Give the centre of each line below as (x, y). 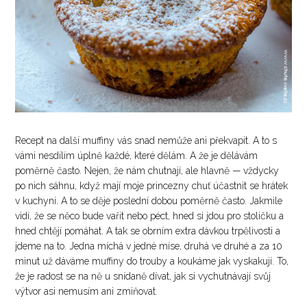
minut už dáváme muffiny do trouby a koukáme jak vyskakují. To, (152, 261)
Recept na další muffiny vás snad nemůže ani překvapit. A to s (146, 141)
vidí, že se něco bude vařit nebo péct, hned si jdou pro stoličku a (150, 216)
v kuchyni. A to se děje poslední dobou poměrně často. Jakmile (149, 201)
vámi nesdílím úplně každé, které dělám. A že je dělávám (137, 156)
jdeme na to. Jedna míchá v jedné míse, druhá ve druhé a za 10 (149, 246)
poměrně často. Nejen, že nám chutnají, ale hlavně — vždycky (147, 171)
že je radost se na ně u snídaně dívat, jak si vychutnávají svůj (143, 277)
